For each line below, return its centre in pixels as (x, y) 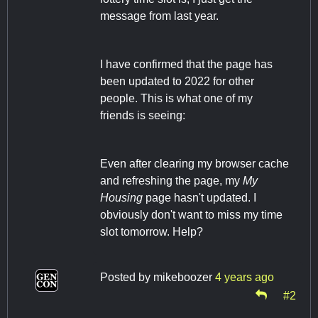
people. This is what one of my (176, 98)
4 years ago (245, 277)
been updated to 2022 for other (177, 81)
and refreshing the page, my (171, 180)
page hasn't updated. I (199, 197)
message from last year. (159, 16)
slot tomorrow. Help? (152, 231)
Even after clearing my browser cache (194, 163)
